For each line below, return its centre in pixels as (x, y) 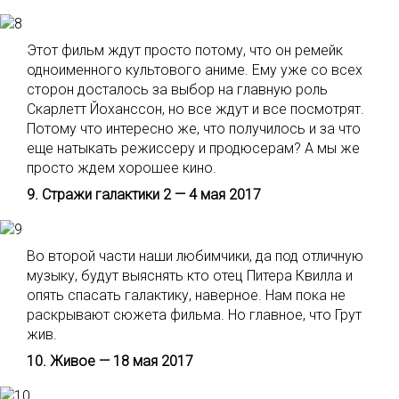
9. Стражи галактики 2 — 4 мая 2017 (144, 195)
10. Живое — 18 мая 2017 (110, 361)
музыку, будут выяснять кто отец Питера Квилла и (190, 276)
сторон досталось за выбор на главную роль (177, 90)
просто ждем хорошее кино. (122, 168)
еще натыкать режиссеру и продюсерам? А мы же (193, 148)
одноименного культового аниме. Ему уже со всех (195, 70)
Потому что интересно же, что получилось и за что (194, 129)
